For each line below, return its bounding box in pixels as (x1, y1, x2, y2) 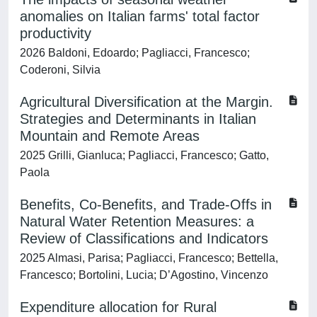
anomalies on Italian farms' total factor (20, 8, 260, 24)
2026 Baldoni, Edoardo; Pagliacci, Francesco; (20, 47, 250, 59)
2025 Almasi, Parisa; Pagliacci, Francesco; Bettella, (20, 252, 278, 264)
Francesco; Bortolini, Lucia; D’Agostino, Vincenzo (20, 269, 268, 281)
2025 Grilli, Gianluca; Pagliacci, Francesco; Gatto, (20, 149, 269, 161)
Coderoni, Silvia (20, 64, 100, 76)
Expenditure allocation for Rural (20, 299, 217, 315)
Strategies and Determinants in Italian (20, 111, 256, 127)
